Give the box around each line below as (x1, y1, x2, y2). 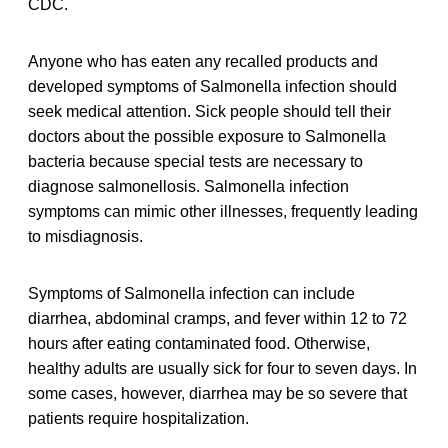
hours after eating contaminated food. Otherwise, (28, 335, 370, 353)
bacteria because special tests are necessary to (28, 153, 363, 171)
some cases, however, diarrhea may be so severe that (28, 385, 407, 403)
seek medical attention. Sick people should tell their (28, 103, 391, 121)
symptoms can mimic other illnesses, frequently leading (28, 203, 418, 221)
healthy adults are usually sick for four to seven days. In (28, 360, 417, 378)
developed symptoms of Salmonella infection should (28, 78, 397, 96)
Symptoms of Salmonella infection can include (28, 285, 355, 303)
